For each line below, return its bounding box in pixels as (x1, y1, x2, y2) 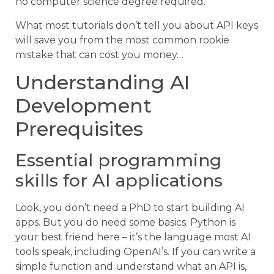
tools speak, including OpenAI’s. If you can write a (15, 246, 256, 258)
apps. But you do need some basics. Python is (15, 217, 235, 229)
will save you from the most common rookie (15, 34, 229, 46)
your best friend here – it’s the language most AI (15, 231, 251, 243)
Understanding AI (15, 70, 190, 95)
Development (15, 94, 152, 118)
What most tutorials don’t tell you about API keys (15, 19, 258, 31)
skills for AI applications (15, 170, 223, 191)
